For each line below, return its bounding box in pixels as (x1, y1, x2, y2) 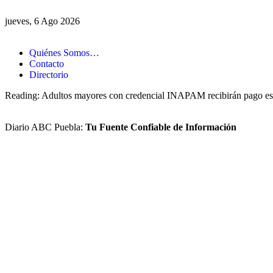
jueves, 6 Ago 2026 (5, 16, 80, 26)
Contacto (29, 58, 64, 69)
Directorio (29, 69, 68, 80)
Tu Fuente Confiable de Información (85, 122, 236, 132)
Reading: (5, 90, 40, 101)
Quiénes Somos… (29, 48, 99, 58)
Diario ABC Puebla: (5, 122, 85, 132)
